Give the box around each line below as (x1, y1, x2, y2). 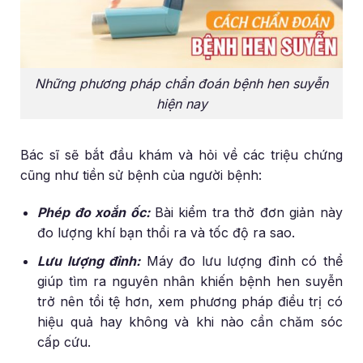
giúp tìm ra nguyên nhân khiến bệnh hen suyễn (37, 272, 343, 289)
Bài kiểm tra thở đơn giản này (149, 203, 343, 220)
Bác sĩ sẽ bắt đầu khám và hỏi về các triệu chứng (20, 147, 343, 164)
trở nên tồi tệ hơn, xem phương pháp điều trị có (37, 293, 343, 310)
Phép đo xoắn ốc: (37, 203, 150, 220)
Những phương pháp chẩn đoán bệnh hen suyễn (35, 75, 328, 92)
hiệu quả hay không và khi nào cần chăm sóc (37, 313, 343, 330)
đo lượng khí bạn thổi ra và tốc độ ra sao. (37, 224, 296, 241)
